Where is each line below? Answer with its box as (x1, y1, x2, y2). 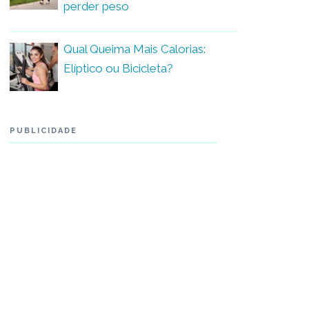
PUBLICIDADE (10, 126, 77, 135)
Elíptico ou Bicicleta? (63, 61, 173, 75)
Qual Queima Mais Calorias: (63, 41, 206, 56)
